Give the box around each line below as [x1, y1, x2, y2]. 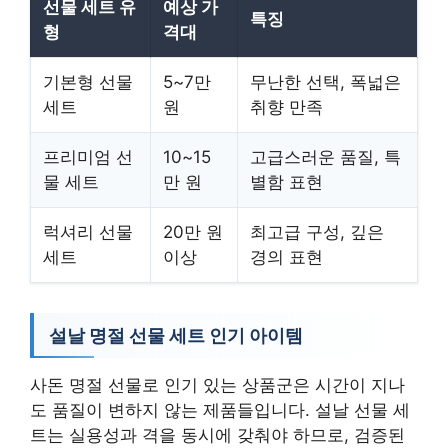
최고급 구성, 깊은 [250, 221, 384, 242]
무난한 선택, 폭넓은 [250, 71, 401, 92]
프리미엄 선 [43, 146, 133, 167]
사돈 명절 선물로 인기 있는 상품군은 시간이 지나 [30, 374, 405, 395]
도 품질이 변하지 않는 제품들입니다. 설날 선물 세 [30, 399, 410, 420]
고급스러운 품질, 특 [250, 146, 401, 167]
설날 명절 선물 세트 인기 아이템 [49, 324, 303, 346]
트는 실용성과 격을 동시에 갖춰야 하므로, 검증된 [30, 424, 405, 445]
